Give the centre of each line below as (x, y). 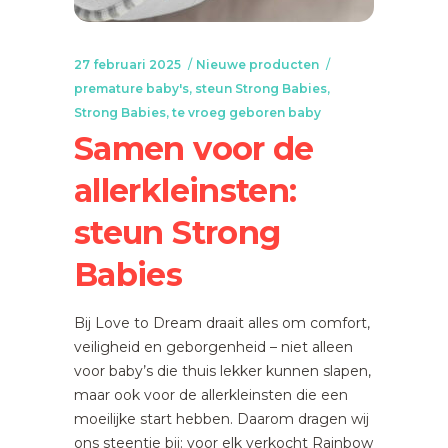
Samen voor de (194, 148)
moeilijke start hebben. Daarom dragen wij (221, 419)
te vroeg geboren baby (246, 112)
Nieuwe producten (257, 64)
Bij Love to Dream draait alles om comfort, (222, 323)
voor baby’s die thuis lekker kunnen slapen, (222, 371)
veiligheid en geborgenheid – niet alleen (213, 347)
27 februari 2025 (127, 64)
